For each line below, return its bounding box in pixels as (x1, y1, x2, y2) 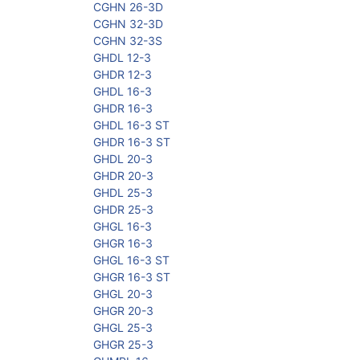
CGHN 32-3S (93, 34, 162, 48)
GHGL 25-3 (93, 321, 153, 335)
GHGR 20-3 (93, 304, 153, 318)
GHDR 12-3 (93, 67, 152, 82)
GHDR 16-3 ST (93, 135, 170, 149)
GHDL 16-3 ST (93, 118, 170, 133)
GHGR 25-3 (93, 337, 153, 352)
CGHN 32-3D (93, 17, 163, 31)
